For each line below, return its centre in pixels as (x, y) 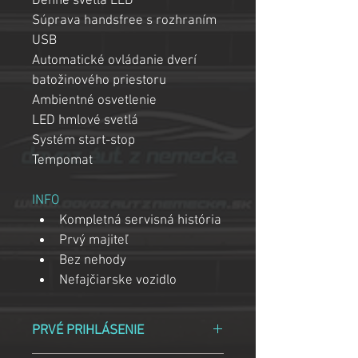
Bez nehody (93, 261)
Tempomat (62, 161)
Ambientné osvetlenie (94, 101)
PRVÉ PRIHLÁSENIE (88, 331)
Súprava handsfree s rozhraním (126, 21)
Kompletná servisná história (140, 221)
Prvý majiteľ (93, 241)
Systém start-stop (84, 141)
